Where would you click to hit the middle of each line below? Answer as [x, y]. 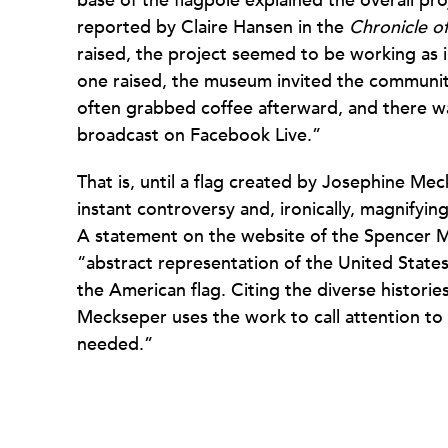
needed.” [115, 344]
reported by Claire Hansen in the [210, 27]
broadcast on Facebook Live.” [199, 135]
